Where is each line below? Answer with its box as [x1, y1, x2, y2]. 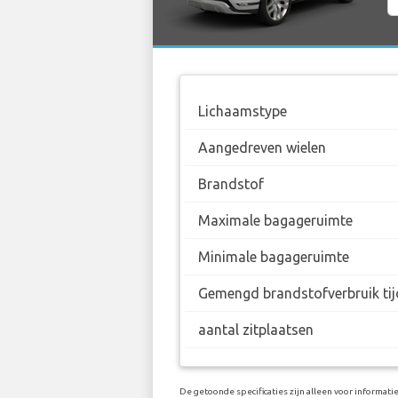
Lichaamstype [198, 102, 287, 119]
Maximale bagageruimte [198, 211, 353, 228]
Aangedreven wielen [198, 139, 326, 155]
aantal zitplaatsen [198, 321, 314, 338]
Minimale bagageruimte [198, 248, 349, 265]
